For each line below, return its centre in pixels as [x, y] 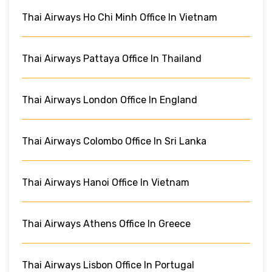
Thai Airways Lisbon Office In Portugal [108, 265]
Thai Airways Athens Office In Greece [106, 223]
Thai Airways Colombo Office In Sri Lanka [114, 141]
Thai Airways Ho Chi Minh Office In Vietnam [120, 17]
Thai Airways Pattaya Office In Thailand [112, 58]
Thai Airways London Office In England [110, 100]
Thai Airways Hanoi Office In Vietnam [106, 182]
